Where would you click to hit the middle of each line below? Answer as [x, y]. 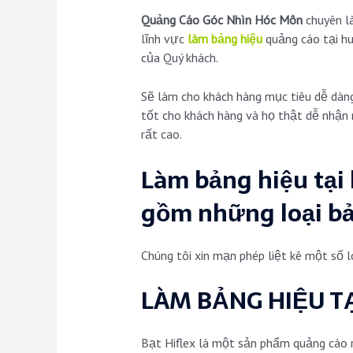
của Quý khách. [179, 57]
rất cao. [161, 134]
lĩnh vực [162, 38]
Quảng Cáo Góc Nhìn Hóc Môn [221, 19]
